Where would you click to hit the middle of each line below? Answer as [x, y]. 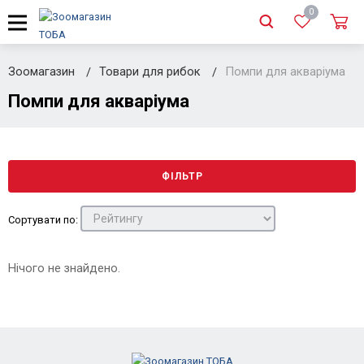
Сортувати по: [43, 219]
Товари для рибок [152, 71]
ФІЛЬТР [182, 176]
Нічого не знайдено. [64, 268]
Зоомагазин [41, 71]
